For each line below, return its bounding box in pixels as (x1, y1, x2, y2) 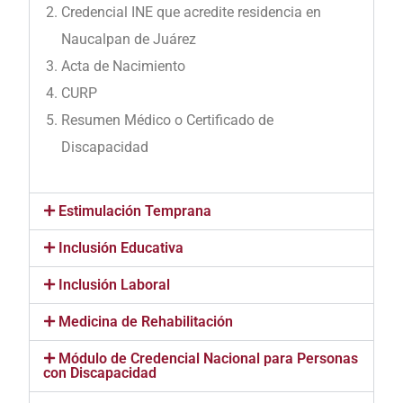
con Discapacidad (43, 364, 157, 382)
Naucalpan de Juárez (61, 31, 197, 49)
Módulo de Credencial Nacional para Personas (58, 350, 359, 368)
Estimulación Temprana (58, 202, 212, 220)
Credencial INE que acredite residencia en (61, 4, 322, 22)
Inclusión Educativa (58, 239, 184, 257)
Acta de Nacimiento (61, 58, 186, 76)
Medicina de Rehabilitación (58, 313, 234, 331)
